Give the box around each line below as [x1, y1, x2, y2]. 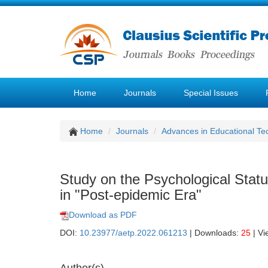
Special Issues [184, 88, 238, 98]
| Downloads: [187, 228, 241, 237]
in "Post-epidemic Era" [60, 187, 202, 203]
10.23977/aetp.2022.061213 [80, 228, 187, 237]
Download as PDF [69, 210, 137, 220]
